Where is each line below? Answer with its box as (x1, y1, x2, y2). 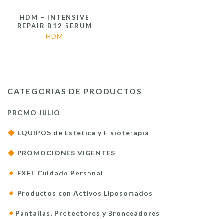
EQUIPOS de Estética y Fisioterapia (15, 129, 149, 137)
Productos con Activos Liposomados (15, 189, 153, 197)
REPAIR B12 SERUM (17, 22, 92, 30)
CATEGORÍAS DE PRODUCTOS (7, 87, 142, 96)
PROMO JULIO (7, 109, 60, 117)
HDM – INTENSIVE (20, 13, 89, 22)
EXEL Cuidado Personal (15, 169, 103, 177)
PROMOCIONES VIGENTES (15, 149, 115, 157)
